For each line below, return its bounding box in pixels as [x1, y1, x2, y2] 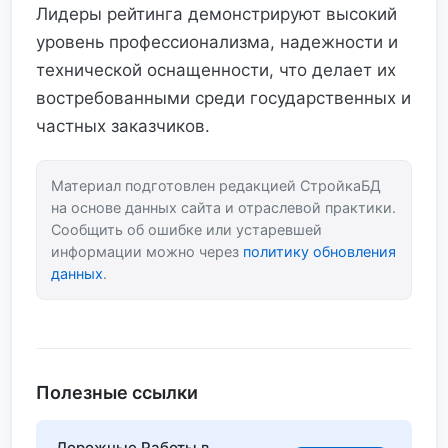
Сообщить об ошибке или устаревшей [51, 221, 322, 238]
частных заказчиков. [36, 116, 210, 136]
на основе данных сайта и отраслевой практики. [51, 199, 396, 216]
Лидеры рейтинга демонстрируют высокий [36, 4, 397, 24]
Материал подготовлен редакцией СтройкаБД [51, 177, 381, 194]
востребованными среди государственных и [36, 88, 411, 108]
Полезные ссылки [36, 382, 198, 403]
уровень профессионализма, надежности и [36, 32, 398, 52]
